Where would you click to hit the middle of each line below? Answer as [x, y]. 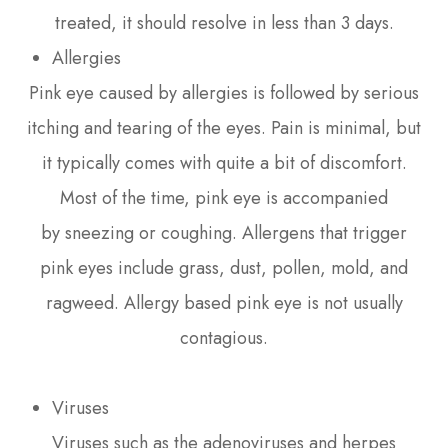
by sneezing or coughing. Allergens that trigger [224, 232]
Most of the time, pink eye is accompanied [224, 197]
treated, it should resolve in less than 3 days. [224, 22]
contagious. [224, 337]
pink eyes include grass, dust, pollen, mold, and [224, 267]
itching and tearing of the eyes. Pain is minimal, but [224, 127]
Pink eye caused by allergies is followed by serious [224, 92]
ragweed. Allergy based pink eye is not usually [224, 302]
